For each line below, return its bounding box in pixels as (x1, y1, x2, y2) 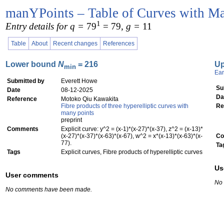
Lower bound (5, 60, 58, 68)
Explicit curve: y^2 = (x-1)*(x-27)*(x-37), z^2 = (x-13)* (61, 125, 203, 132)
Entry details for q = (5, 21, 86, 31)
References (103, 40, 134, 47)
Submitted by (7, 77, 44, 84)
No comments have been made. (5, 186, 92, 193)
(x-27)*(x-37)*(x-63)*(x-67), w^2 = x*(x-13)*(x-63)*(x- (61, 132, 202, 139)
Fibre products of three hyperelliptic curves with (61, 102, 188, 109)
